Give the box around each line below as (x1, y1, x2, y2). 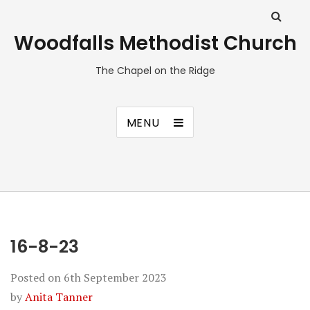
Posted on (10, 270, 64, 285)
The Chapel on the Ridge (95, 64, 215, 77)
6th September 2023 (64, 270, 167, 285)
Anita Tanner (25, 289, 93, 304)
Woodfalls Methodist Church (13, 30, 297, 57)
